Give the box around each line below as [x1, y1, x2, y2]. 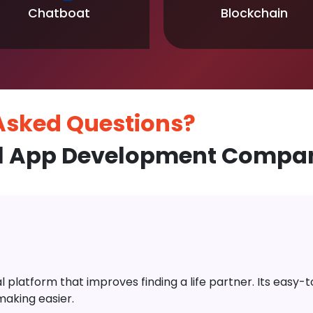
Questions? [66, 107, 196, 139]
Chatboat [28, 4, 90, 22]
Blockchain [220, 4, 288, 22]
